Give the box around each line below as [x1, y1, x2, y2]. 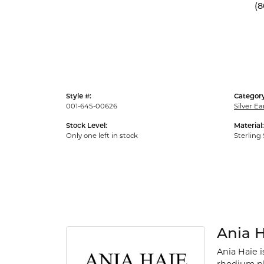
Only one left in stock [66, 132, 138, 140]
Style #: [66, 93, 91, 100]
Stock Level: [66, 122, 107, 130]
